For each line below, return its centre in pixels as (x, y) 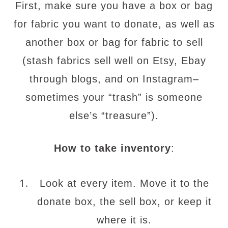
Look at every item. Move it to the (124, 183)
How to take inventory (112, 148)
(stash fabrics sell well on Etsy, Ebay (114, 61)
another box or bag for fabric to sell (114, 42)
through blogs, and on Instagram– (114, 79)
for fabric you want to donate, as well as (114, 24)
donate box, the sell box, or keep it (124, 202)
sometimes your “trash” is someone (114, 97)
